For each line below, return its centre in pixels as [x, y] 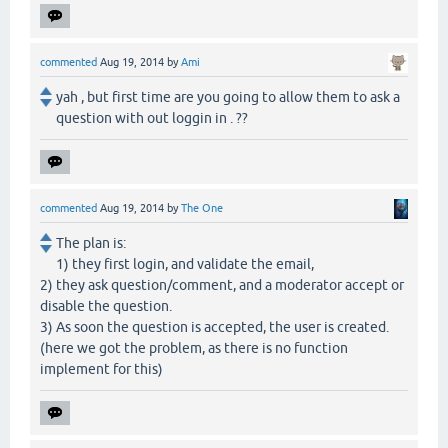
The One [202, 207]
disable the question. [106, 305]
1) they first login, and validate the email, [185, 263]
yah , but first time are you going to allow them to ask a [228, 96]
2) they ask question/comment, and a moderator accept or [222, 284]
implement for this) [101, 368]
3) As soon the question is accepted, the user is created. [214, 326]
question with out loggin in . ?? [152, 117]
